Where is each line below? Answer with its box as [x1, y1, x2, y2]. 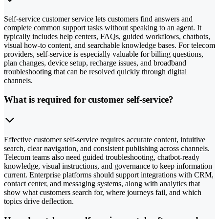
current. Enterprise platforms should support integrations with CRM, [4, 171, 214, 179]
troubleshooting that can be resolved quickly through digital [4, 67, 187, 76]
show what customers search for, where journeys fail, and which [4, 188, 201, 197]
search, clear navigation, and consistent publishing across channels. [4, 144, 210, 153]
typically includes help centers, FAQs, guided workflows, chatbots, [4, 32, 210, 41]
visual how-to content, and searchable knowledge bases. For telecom [4, 41, 215, 49]
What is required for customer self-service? [4, 94, 174, 105]
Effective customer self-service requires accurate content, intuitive [4, 135, 205, 144]
